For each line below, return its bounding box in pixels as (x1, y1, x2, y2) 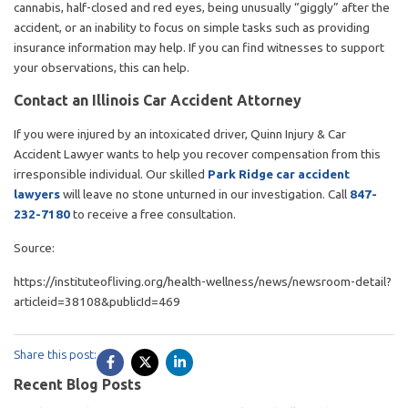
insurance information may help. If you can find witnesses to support (14, 39, 384, 55)
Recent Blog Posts (14, 375, 141, 393)
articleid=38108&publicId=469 (14, 293, 180, 309)
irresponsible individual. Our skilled (14, 166, 208, 181)
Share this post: (14, 346, 97, 362)
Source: (14, 240, 55, 255)
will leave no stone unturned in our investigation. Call (60, 186, 350, 201)
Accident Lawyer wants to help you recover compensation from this (14, 146, 381, 161)
